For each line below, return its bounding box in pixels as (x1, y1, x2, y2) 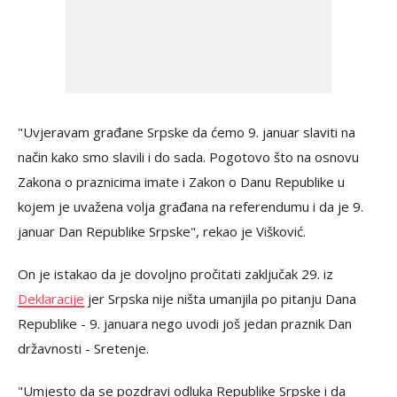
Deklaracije (18, 289, 84, 307)
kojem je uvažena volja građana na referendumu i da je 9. (18, 197, 363, 215)
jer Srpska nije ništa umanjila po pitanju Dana (84, 289, 356, 307)
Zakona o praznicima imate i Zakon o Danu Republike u (18, 172, 345, 191)
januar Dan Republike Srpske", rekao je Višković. (18, 222, 306, 240)
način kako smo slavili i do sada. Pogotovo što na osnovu (18, 147, 359, 166)
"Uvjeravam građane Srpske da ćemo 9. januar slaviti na (18, 122, 355, 141)
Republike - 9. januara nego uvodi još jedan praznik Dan (18, 314, 352, 332)
